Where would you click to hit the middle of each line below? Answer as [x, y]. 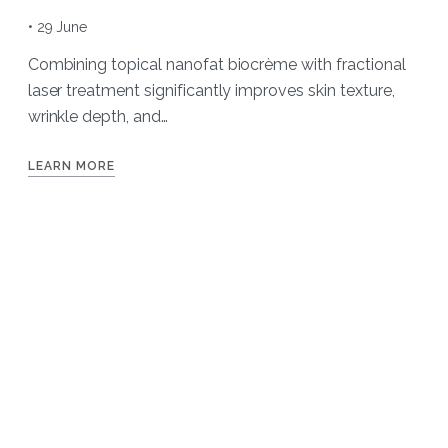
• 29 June [57, 27]
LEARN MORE [71, 166]
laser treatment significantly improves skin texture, [211, 91]
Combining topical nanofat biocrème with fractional [216, 65]
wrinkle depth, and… [97, 117]
